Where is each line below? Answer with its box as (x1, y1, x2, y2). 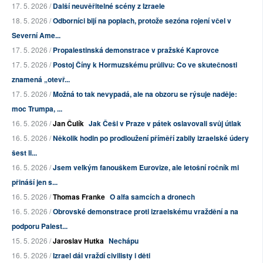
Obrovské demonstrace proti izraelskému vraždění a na (53, 206, 238, 217)
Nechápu (109, 235, 139, 247)
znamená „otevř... (12, 74, 70, 85)
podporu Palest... (12, 221, 68, 232)
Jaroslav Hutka (53, 235, 104, 247)
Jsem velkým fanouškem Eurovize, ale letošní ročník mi (53, 162, 239, 173)
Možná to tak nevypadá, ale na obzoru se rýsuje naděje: (53, 89, 237, 100)
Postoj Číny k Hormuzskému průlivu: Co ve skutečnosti (53, 59, 237, 70)
